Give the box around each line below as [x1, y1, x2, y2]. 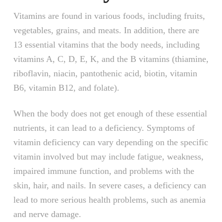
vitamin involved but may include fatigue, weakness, [13, 152, 204, 162]
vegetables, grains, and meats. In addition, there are [13, 25, 199, 36]
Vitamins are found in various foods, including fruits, [13, 11, 205, 21]
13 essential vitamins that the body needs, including [13, 40, 200, 50]
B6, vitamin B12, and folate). [13, 83, 119, 93]
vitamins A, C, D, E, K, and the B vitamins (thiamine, [13, 54, 209, 64]
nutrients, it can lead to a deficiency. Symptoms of [13, 123, 195, 133]
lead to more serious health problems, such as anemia [13, 195, 206, 205]
